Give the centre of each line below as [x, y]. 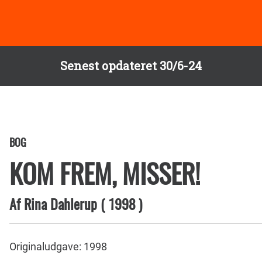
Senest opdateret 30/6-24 [131, 66]
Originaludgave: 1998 [58, 247]
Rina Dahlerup [61, 204]
